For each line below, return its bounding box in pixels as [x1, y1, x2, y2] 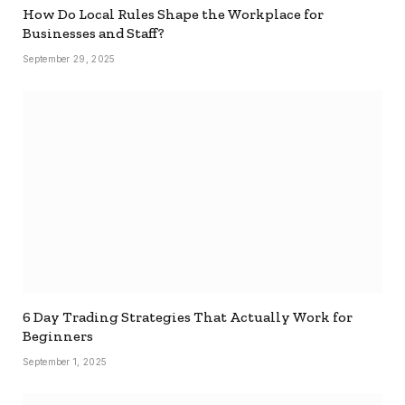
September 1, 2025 [23, 356, 108, 368]
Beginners [23, 327, 93, 345]
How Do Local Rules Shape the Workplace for [23, 5, 324, 24]
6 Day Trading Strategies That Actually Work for [23, 308, 353, 326]
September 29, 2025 [23, 53, 116, 65]
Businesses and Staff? [23, 24, 165, 42]
